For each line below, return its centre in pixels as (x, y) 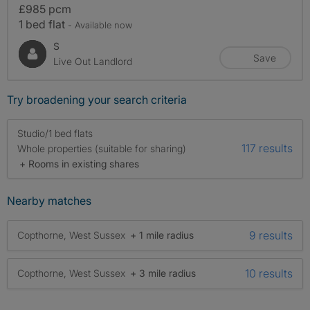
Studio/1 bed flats (55, 133)
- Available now (100, 25)
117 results (267, 148)
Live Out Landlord (93, 61)
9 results (271, 235)
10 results (269, 273)
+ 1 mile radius (162, 235)
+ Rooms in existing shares (79, 163)
